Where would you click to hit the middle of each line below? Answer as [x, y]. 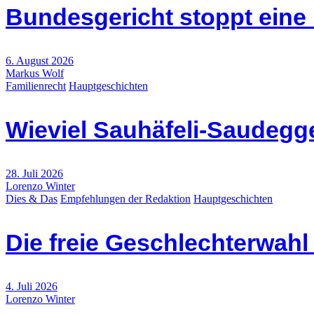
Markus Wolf [35, 73]
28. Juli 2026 [34, 173]
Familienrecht [36, 86]
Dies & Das [32, 198]
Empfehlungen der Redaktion [125, 198]
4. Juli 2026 [32, 286]
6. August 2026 [40, 60]
